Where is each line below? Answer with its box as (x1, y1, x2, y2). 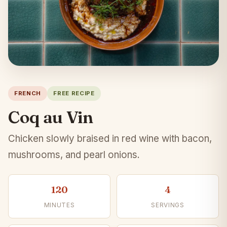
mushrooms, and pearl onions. (8, 149, 140, 161)
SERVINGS (151, 202, 184, 209)
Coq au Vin (8, 106, 93, 128)
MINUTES (44, 202, 75, 209)
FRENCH (14, 90, 42, 97)
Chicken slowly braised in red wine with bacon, (8, 133, 212, 145)
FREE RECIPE (53, 90, 95, 97)
